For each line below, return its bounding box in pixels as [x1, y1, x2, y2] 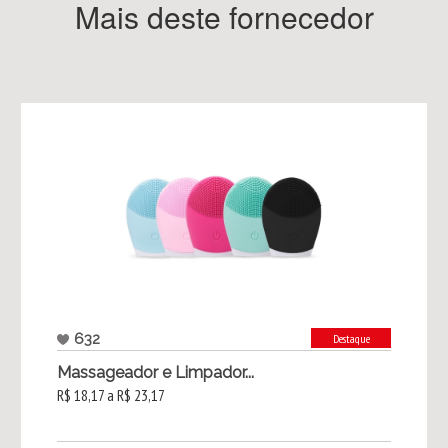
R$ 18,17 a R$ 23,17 [56, 385, 165, 406]
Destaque [332, 331, 370, 347]
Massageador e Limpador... [56, 363, 254, 383]
